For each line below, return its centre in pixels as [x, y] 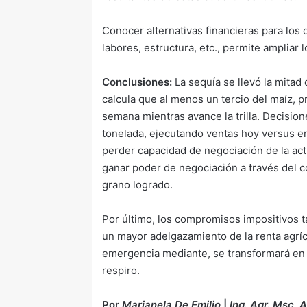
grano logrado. [138, 185]
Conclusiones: [137, 82]
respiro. [121, 270]
